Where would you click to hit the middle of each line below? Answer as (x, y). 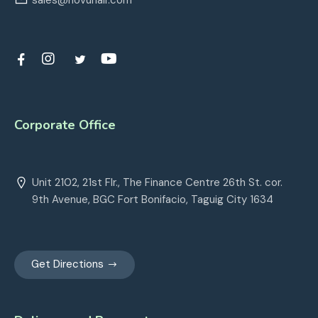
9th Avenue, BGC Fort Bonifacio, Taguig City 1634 (153, 200)
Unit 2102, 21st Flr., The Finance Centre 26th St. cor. (157, 183)
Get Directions (67, 264)
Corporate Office (65, 125)
